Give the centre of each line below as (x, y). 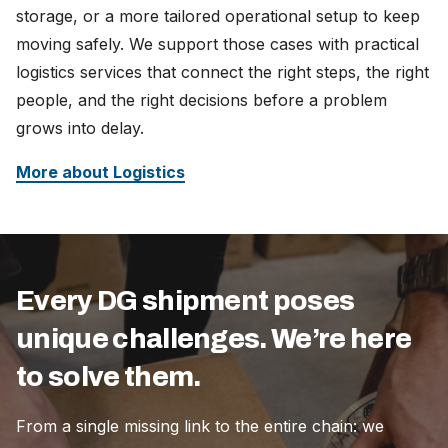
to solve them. (108, 376)
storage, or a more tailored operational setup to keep (218, 15)
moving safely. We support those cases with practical (217, 43)
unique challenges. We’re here (214, 338)
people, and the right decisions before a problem (201, 99)
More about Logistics (100, 171)
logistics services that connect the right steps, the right (222, 71)
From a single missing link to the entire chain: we (200, 425)
